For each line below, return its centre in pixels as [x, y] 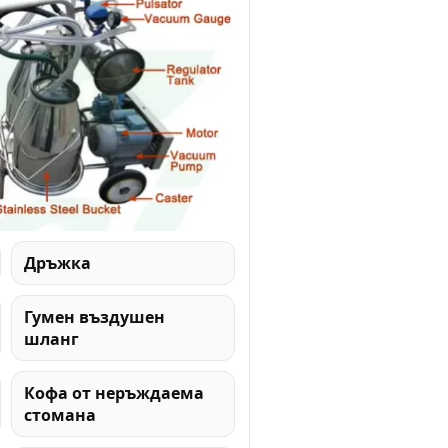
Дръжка [57, 262]
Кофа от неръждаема [113, 392]
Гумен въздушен [94, 316]
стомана [59, 414]
